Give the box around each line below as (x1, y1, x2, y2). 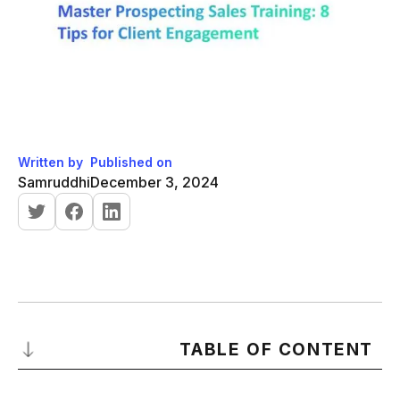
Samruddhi (18, 172, 90, 191)
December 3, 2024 (90, 172, 219, 191)
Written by (18, 154, 83, 170)
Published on (90, 154, 172, 170)
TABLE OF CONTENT (179, 338, 373, 360)
